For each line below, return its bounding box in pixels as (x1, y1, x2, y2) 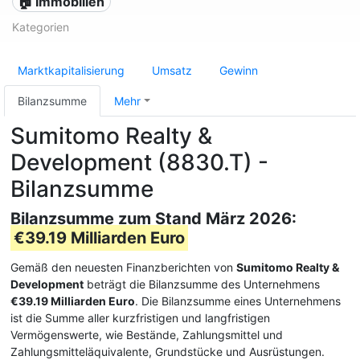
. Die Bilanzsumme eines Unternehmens (135, 294, 341, 308)
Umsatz (152, 63, 192, 77)
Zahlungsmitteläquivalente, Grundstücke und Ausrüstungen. (10, 345, 325, 358)
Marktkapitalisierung (18, 63, 125, 77)
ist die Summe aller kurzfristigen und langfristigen (10, 311, 270, 325)
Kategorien (12, 20, 69, 34)
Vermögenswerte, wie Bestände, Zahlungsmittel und (10, 328, 283, 342)
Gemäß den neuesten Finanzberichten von (10, 260, 236, 274)
